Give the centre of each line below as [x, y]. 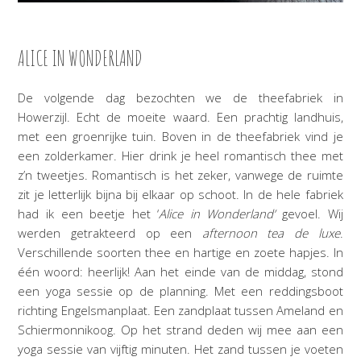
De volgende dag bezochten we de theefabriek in [180, 97]
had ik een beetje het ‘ [89, 213]
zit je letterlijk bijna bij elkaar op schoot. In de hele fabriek [180, 194]
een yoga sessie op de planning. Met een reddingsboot [180, 290]
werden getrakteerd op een [110, 232]
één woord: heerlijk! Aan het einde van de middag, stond [180, 271]
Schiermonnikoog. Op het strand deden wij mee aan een [180, 329]
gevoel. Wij [309, 213]
